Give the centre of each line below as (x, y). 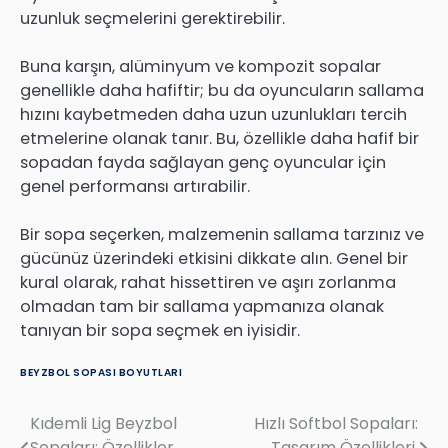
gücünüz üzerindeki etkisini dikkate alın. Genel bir (214, 259)
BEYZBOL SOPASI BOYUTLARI (101, 373)
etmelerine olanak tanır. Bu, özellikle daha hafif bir (219, 139)
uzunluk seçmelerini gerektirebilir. (152, 19)
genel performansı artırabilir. (135, 187)
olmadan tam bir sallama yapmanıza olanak (202, 307)
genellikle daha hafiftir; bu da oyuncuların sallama (222, 91)
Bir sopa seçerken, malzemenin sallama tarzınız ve (222, 235)
